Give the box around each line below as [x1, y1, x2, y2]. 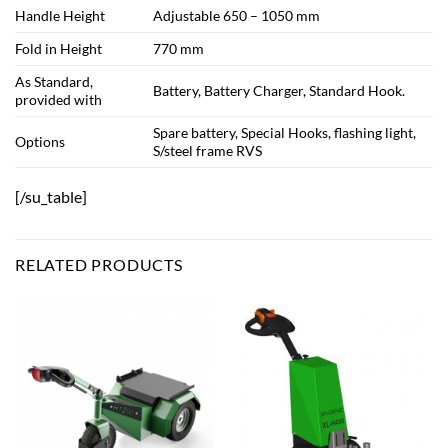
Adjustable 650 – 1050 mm [153, 7, 321, 25]
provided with [15, 91, 102, 109]
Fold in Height [15, 40, 102, 58]
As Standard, [15, 73, 93, 91]
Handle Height [15, 7, 105, 25]
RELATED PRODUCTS [15, 255, 183, 275]
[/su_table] [15, 187, 87, 207]
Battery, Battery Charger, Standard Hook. [153, 82, 406, 100]
